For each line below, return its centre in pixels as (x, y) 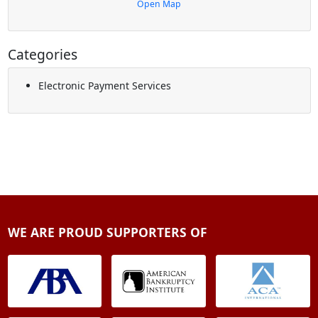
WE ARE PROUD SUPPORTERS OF (107, 232)
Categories (42, 55)
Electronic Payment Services (104, 86)
